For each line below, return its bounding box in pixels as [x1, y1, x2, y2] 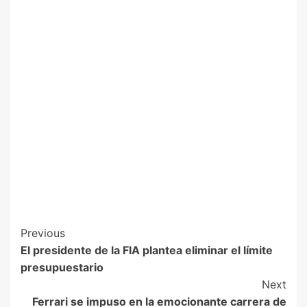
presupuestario [21, 260, 103, 274]
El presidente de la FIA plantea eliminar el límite [21, 243, 273, 257]
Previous [21, 225, 65, 240]
